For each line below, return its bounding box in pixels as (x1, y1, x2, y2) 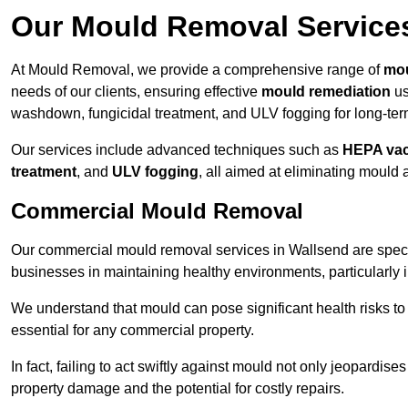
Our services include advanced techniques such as (11, 142, 342, 158)
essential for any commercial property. (11, 322, 254, 339)
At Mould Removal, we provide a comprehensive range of (11, 62, 383, 78)
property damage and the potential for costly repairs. (11, 381, 344, 397)
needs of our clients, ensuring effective (11, 84, 261, 100)
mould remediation (261, 84, 391, 100)
